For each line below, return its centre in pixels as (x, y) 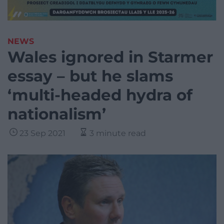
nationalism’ (57, 114)
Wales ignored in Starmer (110, 57)
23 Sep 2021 (42, 133)
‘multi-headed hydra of (100, 95)
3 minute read (118, 133)
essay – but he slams (90, 76)
